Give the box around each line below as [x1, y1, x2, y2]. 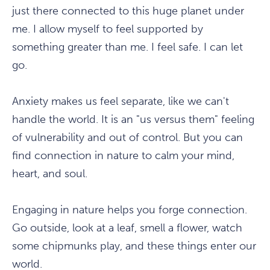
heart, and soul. [12, 167, 87, 181]
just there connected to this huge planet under [12, 4, 244, 18]
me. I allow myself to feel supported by [12, 22, 203, 36]
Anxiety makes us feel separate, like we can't [12, 95, 229, 108]
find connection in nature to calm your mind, [12, 149, 234, 163]
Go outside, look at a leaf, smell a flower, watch [12, 221, 242, 235]
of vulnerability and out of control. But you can [12, 131, 243, 145]
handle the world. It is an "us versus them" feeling [12, 113, 254, 127]
